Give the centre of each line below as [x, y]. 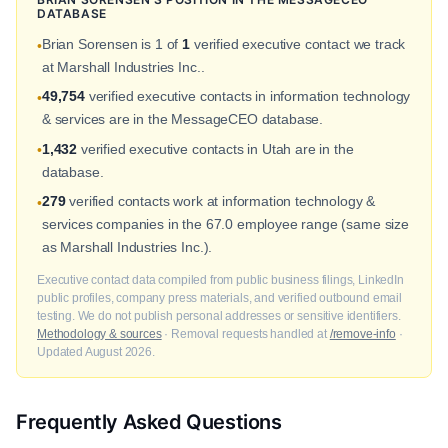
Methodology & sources [99, 334]
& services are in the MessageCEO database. [182, 119]
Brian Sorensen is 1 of [112, 44]
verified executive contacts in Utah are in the [215, 148]
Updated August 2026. [96, 352]
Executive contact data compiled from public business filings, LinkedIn [220, 280]
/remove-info [362, 334]
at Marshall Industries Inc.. [123, 67]
